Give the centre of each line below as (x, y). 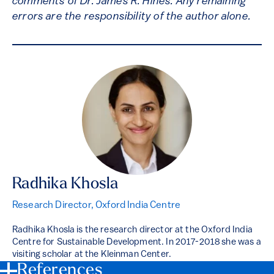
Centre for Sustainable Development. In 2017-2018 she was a (137, 243)
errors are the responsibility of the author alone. (131, 17)
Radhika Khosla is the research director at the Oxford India (132, 231)
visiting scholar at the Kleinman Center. (93, 255)
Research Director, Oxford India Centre (97, 206)
